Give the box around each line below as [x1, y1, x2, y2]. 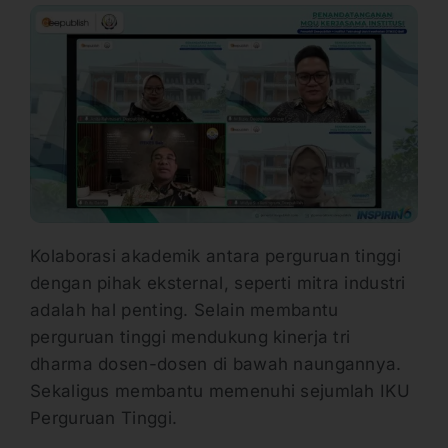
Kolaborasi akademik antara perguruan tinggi [30, 246, 401, 267]
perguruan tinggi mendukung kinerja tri [30, 327, 351, 348]
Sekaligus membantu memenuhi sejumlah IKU [30, 381, 410, 402]
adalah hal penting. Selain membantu [30, 300, 339, 321]
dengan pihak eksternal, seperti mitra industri [30, 273, 406, 294]
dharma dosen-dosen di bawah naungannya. [30, 354, 402, 375]
